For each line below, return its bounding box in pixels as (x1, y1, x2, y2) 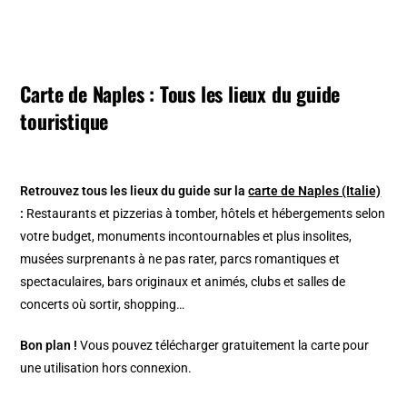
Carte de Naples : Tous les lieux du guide (20, 78, 341, 108)
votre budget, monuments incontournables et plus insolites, (20, 228, 352, 243)
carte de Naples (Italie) (248, 183, 382, 198)
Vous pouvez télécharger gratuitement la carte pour (77, 337, 370, 352)
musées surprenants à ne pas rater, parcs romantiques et (20, 251, 341, 266)
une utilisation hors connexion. (20, 360, 193, 375)
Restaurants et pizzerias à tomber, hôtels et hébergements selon (24, 205, 386, 221)
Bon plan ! (20, 337, 78, 352)
